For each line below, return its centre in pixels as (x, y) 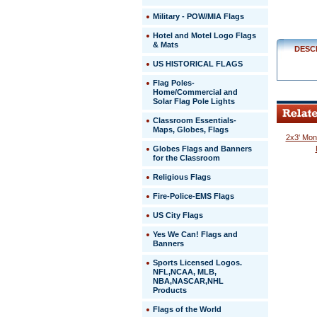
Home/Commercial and (195, 92)
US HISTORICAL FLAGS (198, 64)
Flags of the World (187, 309)
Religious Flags (182, 177)
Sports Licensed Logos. (197, 263)
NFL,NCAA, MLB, (185, 272)
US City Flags (178, 215)
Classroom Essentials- (195, 120)
